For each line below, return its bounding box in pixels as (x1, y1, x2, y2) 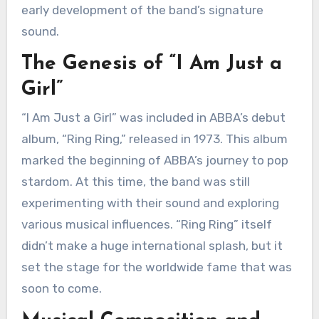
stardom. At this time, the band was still (21, 174, 250, 189)
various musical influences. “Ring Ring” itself (21, 217, 272, 232)
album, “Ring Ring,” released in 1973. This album (21, 132, 288, 147)
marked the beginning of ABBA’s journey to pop (21, 153, 288, 168)
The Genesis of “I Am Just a (21, 53, 282, 74)
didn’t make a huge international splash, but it (21, 239, 283, 253)
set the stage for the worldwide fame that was (21, 260, 292, 275)
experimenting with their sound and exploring (21, 196, 279, 211)
